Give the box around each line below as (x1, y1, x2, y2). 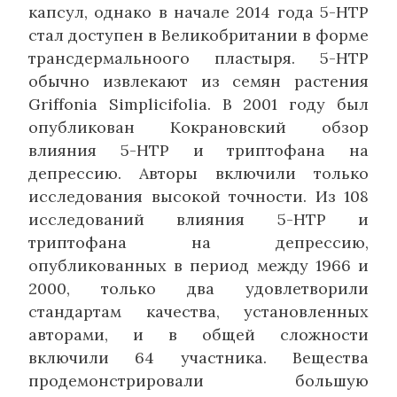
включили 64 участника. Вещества (28, 346, 369, 368)
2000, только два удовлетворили (28, 277, 369, 299)
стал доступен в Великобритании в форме (28, 24, 369, 45)
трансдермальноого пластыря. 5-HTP (28, 47, 369, 68)
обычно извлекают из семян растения (28, 70, 369, 91)
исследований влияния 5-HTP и (28, 208, 369, 230)
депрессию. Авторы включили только (28, 162, 369, 183)
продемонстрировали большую (28, 370, 369, 391)
